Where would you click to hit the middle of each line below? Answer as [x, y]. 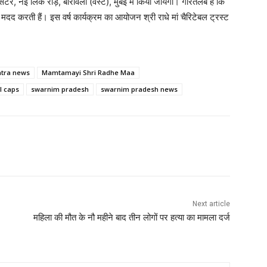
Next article [211, 204]
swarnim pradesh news [139, 89]
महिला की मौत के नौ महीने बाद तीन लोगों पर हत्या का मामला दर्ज [131, 218]
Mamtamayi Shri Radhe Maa [88, 73]
